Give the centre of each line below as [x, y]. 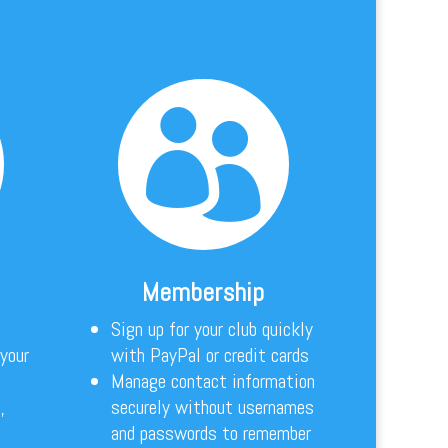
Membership [203, 293]
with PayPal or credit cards [209, 355]
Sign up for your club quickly [211, 329]
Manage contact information [212, 381]
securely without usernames [212, 407]
